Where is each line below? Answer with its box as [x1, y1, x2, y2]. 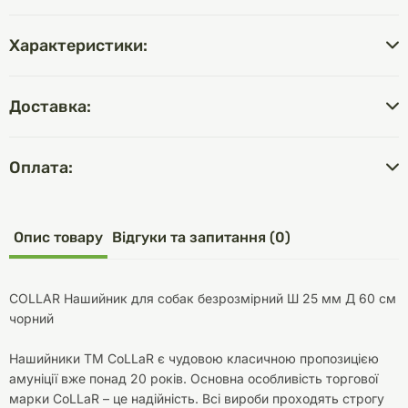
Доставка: [9, 97, 91, 117]
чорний [9, 311, 54, 326]
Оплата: [9, 158, 73, 178]
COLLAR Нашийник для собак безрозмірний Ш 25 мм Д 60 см [9, 291, 396, 306]
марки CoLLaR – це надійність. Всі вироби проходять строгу [9, 391, 384, 406]
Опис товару [14, 229, 103, 246]
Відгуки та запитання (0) [112, 229, 291, 246]
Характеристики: [9, 36, 148, 56]
